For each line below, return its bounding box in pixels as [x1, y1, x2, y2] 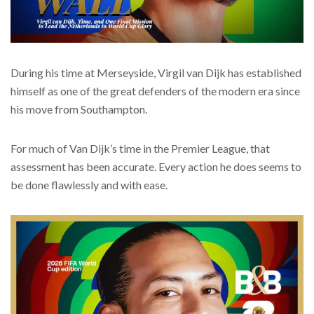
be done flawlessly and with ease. [11, 178, 168, 192]
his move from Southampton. [11, 102, 147, 116]
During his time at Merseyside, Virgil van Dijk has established [11, 66, 301, 80]
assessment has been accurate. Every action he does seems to [11, 160, 301, 174]
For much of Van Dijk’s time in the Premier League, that [11, 142, 270, 156]
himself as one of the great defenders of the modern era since [11, 84, 300, 98]
